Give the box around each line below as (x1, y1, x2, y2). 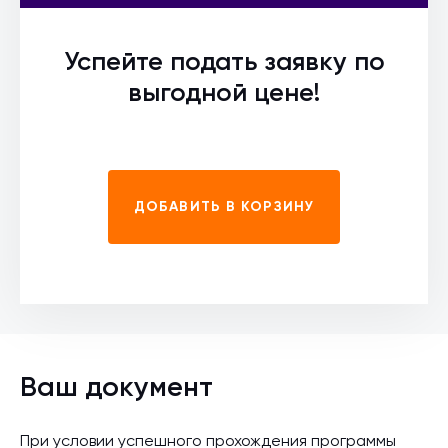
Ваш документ (20, 374, 213, 402)
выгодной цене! (128, 81, 320, 107)
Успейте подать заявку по (63, 50, 385, 76)
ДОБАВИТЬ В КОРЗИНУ (133, 200, 315, 214)
